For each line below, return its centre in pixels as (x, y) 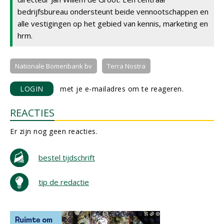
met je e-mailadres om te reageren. (118, 89)
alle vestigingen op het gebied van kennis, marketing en (113, 23)
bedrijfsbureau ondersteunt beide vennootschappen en (113, 11)
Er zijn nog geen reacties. (54, 131)
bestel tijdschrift (67, 157)
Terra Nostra (126, 66)
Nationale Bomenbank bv (53, 66)
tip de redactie (64, 182)
